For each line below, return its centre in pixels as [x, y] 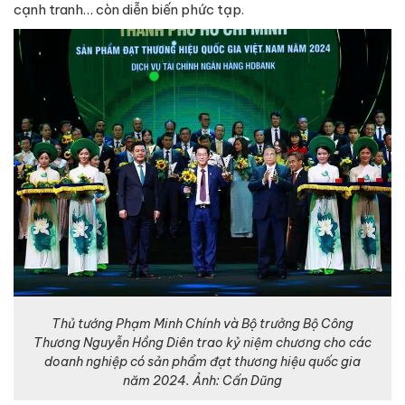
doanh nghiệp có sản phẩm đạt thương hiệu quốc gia [202, 361]
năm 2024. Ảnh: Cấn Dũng [202, 380]
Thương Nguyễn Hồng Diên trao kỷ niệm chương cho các [202, 342]
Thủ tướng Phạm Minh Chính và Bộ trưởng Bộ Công [202, 323]
